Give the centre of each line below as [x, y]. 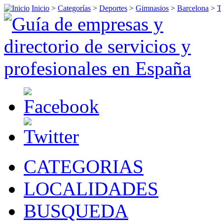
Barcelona [193, 8]
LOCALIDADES [91, 189]
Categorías [74, 8]
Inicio [40, 8]
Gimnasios [152, 8]
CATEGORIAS [84, 166]
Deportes [113, 8]
